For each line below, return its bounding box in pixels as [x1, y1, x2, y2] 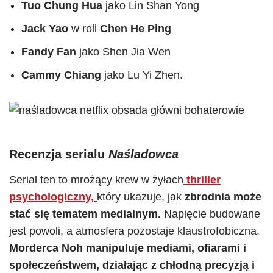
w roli [68, 23, 100, 35]
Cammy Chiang [21, 69, 101, 81]
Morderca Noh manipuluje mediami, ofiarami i [9, 242, 246, 254]
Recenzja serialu [9, 147, 108, 161]
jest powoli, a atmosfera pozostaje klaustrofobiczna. [9, 225, 260, 237]
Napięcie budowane [161, 208, 260, 220]
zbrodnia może [182, 191, 261, 203]
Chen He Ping [100, 23, 171, 35]
